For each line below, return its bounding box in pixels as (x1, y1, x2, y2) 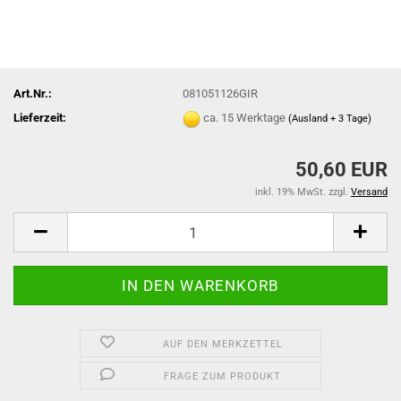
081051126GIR (183, 86, 259, 100)
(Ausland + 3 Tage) (288, 112, 372, 124)
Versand (351, 186, 388, 198)
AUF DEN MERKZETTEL (162, 338, 283, 350)
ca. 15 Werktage (203, 110, 289, 124)
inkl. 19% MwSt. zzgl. (255, 186, 351, 198)
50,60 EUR (295, 158, 388, 181)
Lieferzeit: (13, 110, 66, 124)
